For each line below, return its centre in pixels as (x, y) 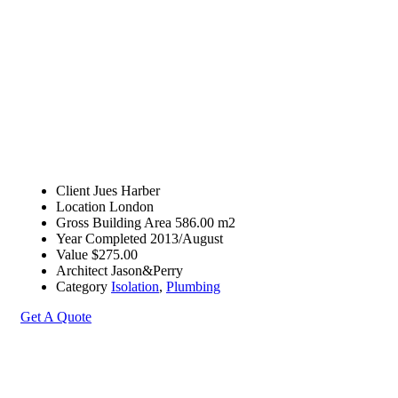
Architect (82, 270)
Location (81, 206)
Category (82, 286)
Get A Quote (56, 316)
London (131, 206)
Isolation (135, 286)
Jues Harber (127, 190)
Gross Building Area (114, 222)
